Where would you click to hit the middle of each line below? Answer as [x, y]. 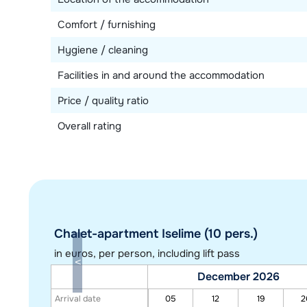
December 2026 [238, 276]
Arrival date [78, 298]
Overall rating [89, 126]
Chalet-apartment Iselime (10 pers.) [156, 234]
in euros [74, 254]
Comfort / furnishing [107, 24]
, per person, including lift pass [167, 254]
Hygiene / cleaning [103, 50]
